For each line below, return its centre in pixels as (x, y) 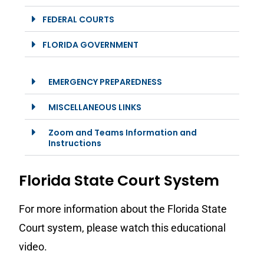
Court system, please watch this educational (123, 228)
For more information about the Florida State (123, 209)
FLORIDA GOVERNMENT (91, 45)
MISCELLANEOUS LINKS (95, 107)
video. (33, 247)
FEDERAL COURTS (79, 19)
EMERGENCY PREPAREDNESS (105, 82)
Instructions (75, 143)
